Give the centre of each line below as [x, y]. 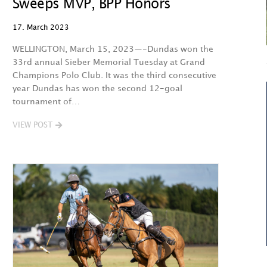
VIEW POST [32, 125]
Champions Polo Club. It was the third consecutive [114, 75]
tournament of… [46, 102]
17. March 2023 [41, 28]
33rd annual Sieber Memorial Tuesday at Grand [108, 62]
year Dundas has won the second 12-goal [97, 89]
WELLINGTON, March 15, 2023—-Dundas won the [113, 49]
